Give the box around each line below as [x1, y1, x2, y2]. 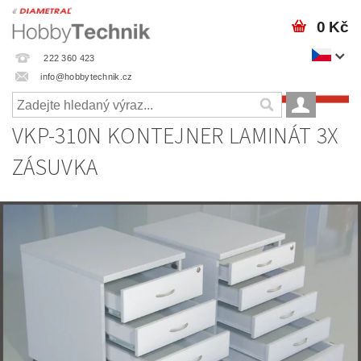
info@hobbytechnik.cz [40, 71, 133, 81]
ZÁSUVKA [12, 151, 98, 184]
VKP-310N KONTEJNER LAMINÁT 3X [12, 120, 339, 152]
